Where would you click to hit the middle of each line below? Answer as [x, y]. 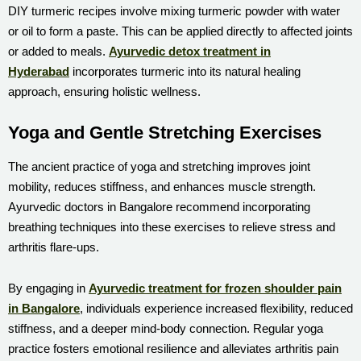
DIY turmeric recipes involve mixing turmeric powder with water [174, 10]
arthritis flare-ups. [54, 247]
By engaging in [48, 288]
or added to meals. [58, 51]
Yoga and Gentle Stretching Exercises [165, 132]
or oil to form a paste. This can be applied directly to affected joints [180, 31]
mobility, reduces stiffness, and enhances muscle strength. [162, 186]
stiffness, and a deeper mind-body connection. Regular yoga [166, 328]
